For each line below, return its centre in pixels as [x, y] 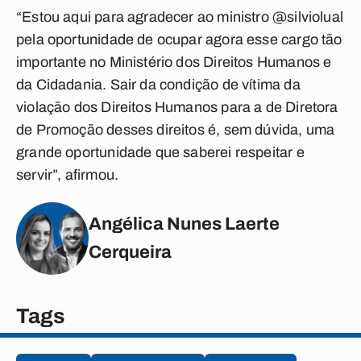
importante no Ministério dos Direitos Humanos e [174, 62]
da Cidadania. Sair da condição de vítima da [158, 85]
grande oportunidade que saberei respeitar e [160, 152]
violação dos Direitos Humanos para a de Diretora [177, 107]
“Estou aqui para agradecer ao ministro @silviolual [180, 17]
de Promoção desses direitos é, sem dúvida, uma [176, 130]
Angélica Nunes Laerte [184, 224]
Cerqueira [130, 252]
